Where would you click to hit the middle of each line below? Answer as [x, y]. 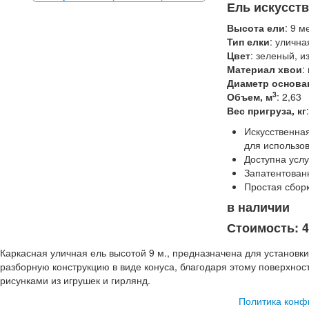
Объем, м [250, 97]
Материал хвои [265, 69]
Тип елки [248, 41]
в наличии [258, 207]
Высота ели [256, 28]
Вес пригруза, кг [267, 110]
